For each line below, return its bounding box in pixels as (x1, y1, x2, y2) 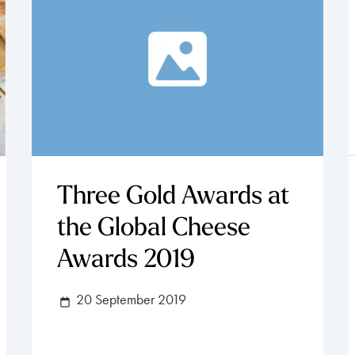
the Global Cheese (57, 216, 250, 242)
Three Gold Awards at (57, 185, 289, 211)
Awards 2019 (57, 248, 195, 274)
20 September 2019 (73, 292, 186, 308)
